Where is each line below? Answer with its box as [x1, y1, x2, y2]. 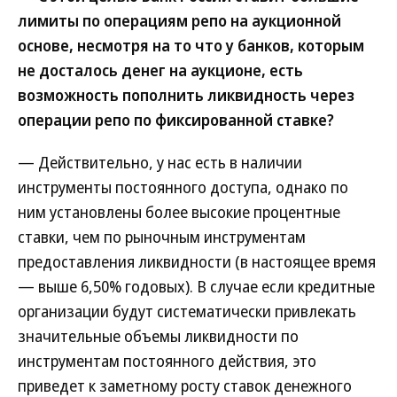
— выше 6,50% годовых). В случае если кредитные [18, 276, 375, 297]
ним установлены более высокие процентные [18, 201, 340, 222]
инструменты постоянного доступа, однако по [18, 176, 348, 198]
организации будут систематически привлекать [18, 300, 356, 322]
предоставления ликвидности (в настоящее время [18, 251, 376, 272]
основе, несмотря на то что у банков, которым [18, 35, 364, 56]
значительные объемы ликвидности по [18, 325, 299, 346]
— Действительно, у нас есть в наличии [18, 152, 302, 173]
